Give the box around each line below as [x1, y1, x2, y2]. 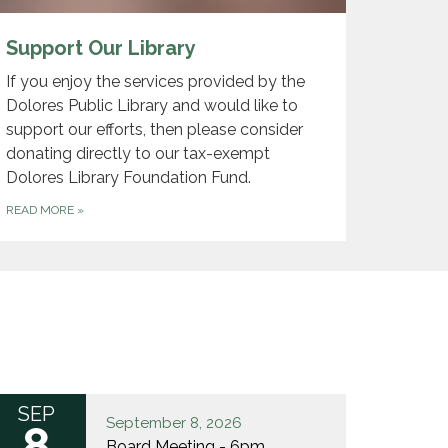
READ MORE [6, 202, 77, 217]
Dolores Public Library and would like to [6, 95, 298, 115]
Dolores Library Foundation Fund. [6, 167, 251, 187]
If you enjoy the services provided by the [6, 71, 305, 91]
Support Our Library [6, 35, 196, 60]
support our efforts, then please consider [6, 119, 303, 139]
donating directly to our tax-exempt [6, 143, 270, 163]
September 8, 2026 [106, 413, 242, 432]
